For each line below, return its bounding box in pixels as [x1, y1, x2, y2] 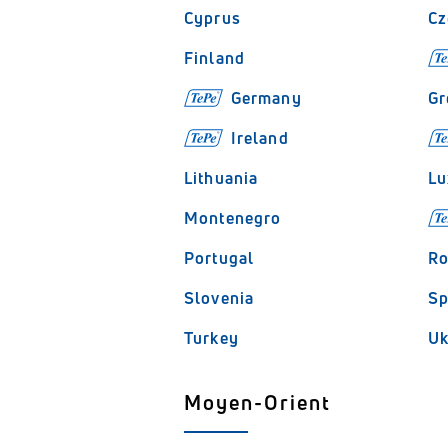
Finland [184, 47, 245, 69]
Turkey [184, 327, 239, 349]
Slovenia [184, 287, 255, 309]
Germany [230, 87, 302, 109]
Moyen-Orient [184, 389, 331, 416]
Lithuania [184, 167, 259, 189]
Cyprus [184, 7, 241, 29]
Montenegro [184, 207, 282, 229]
